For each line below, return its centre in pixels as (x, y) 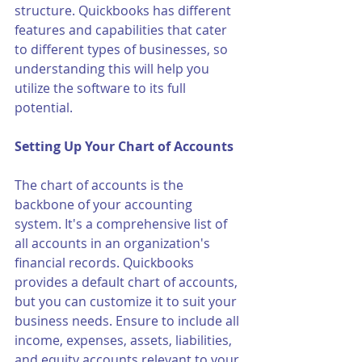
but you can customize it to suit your (127, 301)
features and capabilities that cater (122, 30)
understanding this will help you (114, 69)
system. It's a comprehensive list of (122, 224)
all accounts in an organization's (114, 243)
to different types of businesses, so (123, 49)
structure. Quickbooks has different (124, 11)
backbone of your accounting (105, 204)
